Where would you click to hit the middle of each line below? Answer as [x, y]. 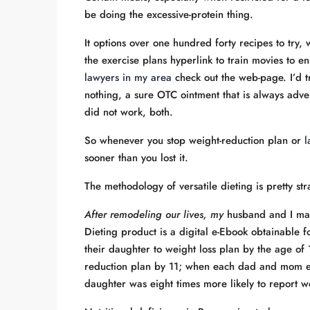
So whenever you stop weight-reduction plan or [194, 140]
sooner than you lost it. [136, 158]
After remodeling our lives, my [154, 215]
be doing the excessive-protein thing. [169, 15]
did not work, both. [129, 112]
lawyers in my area [128, 77]
